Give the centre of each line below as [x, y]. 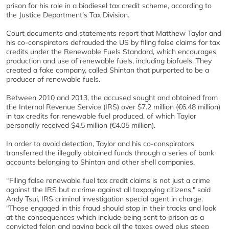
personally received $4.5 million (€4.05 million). [81, 125]
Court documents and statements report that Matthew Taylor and [114, 33]
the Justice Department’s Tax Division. [68, 15]
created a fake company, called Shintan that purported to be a [108, 70]
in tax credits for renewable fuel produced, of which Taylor [101, 116]
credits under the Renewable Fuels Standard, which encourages [111, 51]
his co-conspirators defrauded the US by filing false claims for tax [113, 42]
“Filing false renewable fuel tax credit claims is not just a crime [108, 180]
